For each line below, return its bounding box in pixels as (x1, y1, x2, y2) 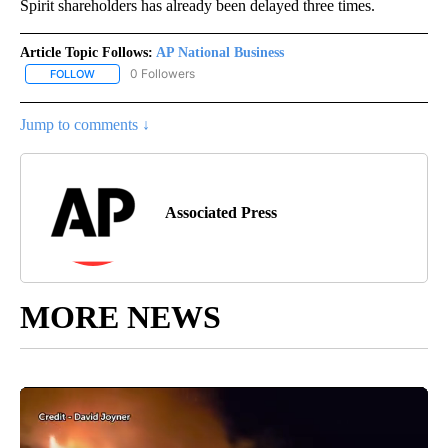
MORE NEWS (20, 298, 221, 335)
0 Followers (130, 65, 195, 81)
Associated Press (165, 203, 277, 221)
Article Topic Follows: (20, 44, 153, 60)
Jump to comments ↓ (20, 115, 150, 133)
